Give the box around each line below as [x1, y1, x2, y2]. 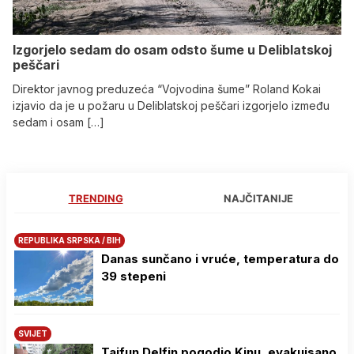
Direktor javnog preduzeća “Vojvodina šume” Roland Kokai [13, 81, 321, 96]
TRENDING [68, 191, 123, 205]
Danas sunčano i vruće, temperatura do [101, 250, 339, 266]
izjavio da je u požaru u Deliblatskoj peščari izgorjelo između [13, 98, 330, 112]
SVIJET [18, 328, 47, 338]
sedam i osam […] [13, 115, 104, 129]
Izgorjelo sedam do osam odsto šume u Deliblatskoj [13, 41, 332, 58]
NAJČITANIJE [224, 191, 293, 205]
